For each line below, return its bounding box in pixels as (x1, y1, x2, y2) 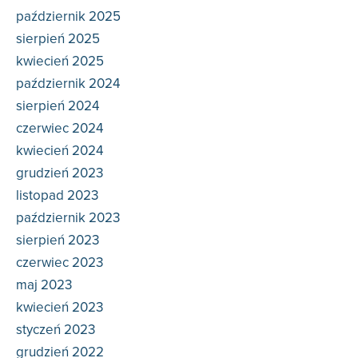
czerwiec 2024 (16, 120, 103, 137)
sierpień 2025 (16, 30, 100, 47)
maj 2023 (16, 276, 72, 293)
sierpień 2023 (16, 232, 99, 249)
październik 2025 (16, 8, 121, 25)
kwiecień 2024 (16, 142, 103, 159)
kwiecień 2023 (16, 299, 103, 316)
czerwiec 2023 (16, 254, 103, 271)
